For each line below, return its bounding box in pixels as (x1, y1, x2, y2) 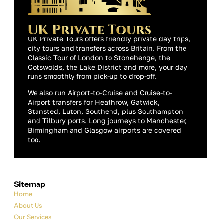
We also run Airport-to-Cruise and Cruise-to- (28, 88, 172, 97)
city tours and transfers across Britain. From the (28, 43, 186, 52)
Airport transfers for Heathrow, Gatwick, (28, 97, 160, 106)
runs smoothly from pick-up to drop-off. (28, 72, 157, 80)
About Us (14, 201, 42, 209)
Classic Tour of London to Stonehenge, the (28, 53, 170, 62)
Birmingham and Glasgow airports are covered (28, 125, 181, 134)
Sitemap (14, 179, 45, 189)
